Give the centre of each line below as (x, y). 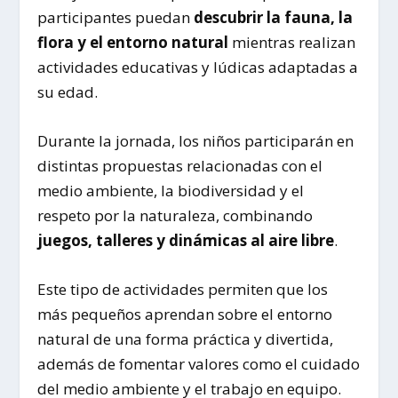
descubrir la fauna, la (274, 17)
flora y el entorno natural (133, 42)
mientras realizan (292, 42)
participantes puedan (116, 17)
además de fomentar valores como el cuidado (199, 364)
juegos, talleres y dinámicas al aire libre (186, 241)
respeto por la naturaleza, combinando (175, 216)
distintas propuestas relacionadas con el (180, 166)
